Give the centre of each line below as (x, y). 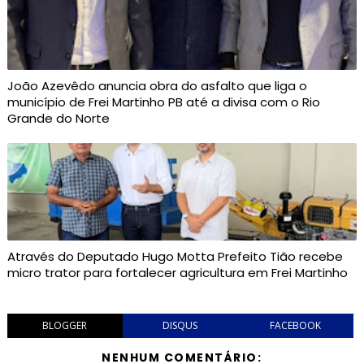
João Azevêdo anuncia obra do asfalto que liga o (157, 86)
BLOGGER (65, 325)
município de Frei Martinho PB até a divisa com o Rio (163, 102)
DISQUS (180, 325)
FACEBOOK (296, 325)
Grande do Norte (58, 118)
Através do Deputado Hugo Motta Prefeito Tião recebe (175, 256)
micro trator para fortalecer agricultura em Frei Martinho (177, 273)
